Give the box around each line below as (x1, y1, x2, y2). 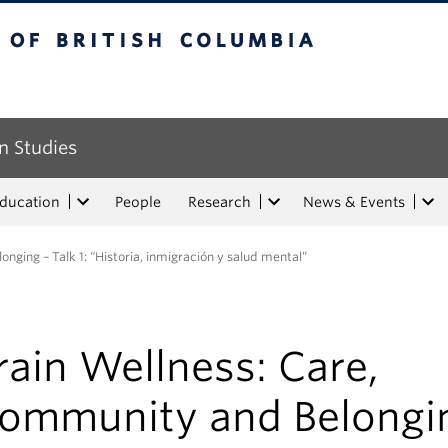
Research (188, 194, 251, 210)
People (115, 194, 161, 210)
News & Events (303, 194, 405, 210)
